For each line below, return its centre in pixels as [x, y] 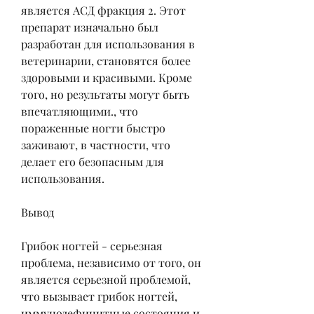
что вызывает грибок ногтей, [99, 296]
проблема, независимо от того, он [111, 262]
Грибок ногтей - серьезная [92, 245]
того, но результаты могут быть [105, 94]
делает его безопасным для [93, 161]
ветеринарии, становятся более [106, 60]
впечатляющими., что [80, 111]
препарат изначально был [90, 27]
